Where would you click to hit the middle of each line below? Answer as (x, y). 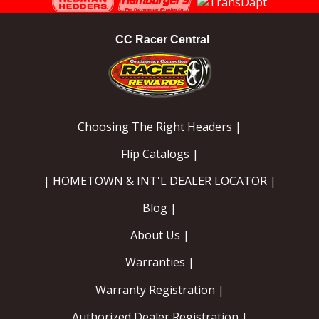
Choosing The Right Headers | (159, 126)
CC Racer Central (162, 39)
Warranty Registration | (159, 289)
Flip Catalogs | (159, 153)
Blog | (159, 208)
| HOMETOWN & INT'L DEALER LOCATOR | (159, 181)
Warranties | (159, 262)
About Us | (159, 235)
